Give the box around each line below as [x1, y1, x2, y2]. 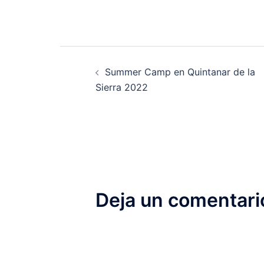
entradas [60, 104, 166, 134]
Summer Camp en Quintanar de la [105, 66, 255, 78]
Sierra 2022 [95, 81, 148, 94]
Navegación [60, 45, 200, 75]
